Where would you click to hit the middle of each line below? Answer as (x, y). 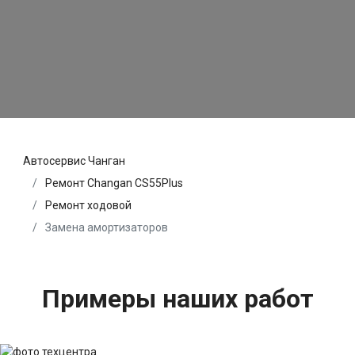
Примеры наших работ (177, 299)
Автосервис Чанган (74, 161)
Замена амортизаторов (105, 228)
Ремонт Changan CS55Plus (114, 183)
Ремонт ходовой (88, 206)
